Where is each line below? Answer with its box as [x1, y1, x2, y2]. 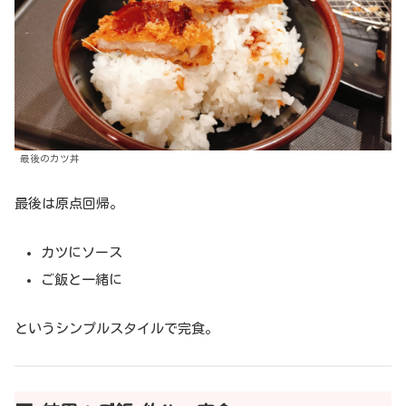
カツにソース [41, 245, 122, 259]
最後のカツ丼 [20, 153, 80, 163]
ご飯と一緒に [41, 272, 122, 286]
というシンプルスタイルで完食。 [14, 321, 218, 335]
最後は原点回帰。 [14, 196, 123, 210]
